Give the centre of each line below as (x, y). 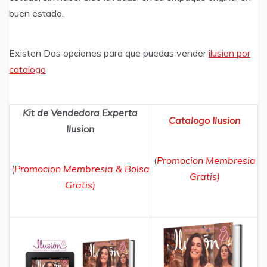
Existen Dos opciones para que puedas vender (109, 53)
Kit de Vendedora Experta (80, 113)
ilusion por (229, 53)
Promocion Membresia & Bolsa (82, 169)
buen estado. (36, 13)
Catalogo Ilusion (204, 121)
